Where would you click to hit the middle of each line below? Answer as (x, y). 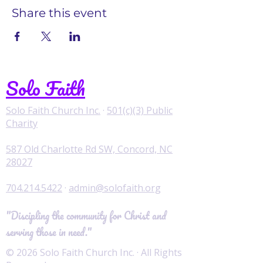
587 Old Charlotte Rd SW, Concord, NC (89, 149)
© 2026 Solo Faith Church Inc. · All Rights (94, 252)
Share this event (59, 13)
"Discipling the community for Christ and (86, 215)
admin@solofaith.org (115, 188)
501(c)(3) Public (140, 110)
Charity (22, 123)
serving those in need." (49, 232)
